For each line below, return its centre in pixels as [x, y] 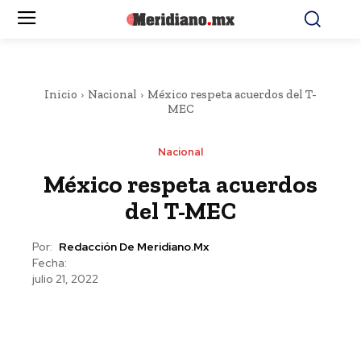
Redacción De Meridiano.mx [134, 247]
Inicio [61, 94]
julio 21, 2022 [65, 279]
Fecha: [50, 263]
